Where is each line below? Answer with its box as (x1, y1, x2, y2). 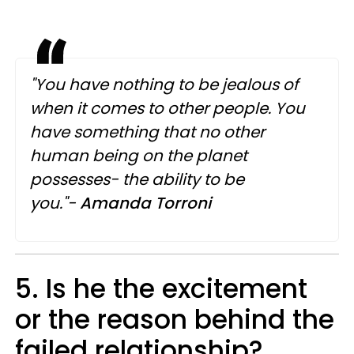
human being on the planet (30, 145, 247, 168)
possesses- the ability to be (30, 168, 244, 191)
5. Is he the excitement (15, 270, 307, 308)
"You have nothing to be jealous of (30, 73, 299, 96)
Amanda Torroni (80, 192, 211, 215)
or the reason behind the (15, 301, 334, 339)
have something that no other (30, 121, 265, 144)
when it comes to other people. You (30, 97, 305, 120)
